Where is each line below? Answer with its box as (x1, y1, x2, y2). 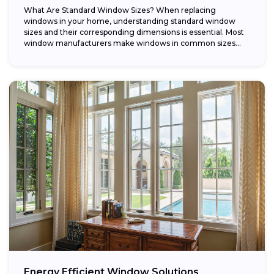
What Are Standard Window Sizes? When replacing (24, 5, 216, 15)
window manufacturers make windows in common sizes (24, 38, 235, 48)
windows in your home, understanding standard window (24, 16, 235, 26)
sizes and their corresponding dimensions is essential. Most (24, 27, 244, 37)
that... (24, 49, 45, 59)
